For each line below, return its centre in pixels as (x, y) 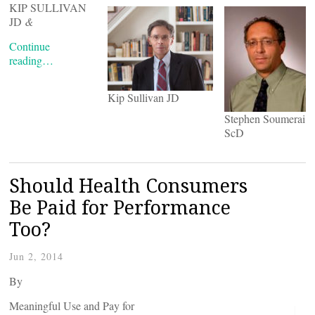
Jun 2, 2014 (36, 256)
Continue (30, 46)
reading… (31, 60)
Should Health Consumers (128, 185)
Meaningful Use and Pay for (72, 306)
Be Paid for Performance (120, 207)
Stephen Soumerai (265, 118)
